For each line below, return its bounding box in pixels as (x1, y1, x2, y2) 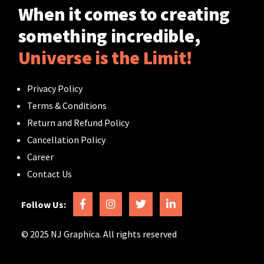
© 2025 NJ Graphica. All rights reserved (21, 227, 177, 240)
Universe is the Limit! (18, 45, 193, 70)
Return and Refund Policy (27, 116, 129, 128)
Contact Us (27, 167, 72, 180)
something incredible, (18, 24, 200, 48)
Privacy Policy (27, 82, 82, 94)
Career (27, 150, 54, 163)
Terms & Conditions (27, 99, 107, 111)
